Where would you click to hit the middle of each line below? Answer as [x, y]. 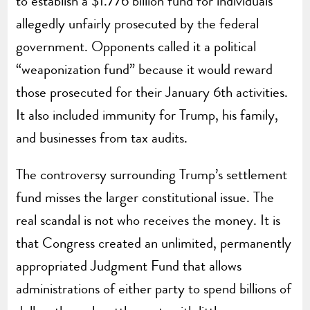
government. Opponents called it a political [136, 46]
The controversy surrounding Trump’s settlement [152, 174]
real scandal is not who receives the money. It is [148, 220]
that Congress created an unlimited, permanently [154, 243]
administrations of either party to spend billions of [154, 288]
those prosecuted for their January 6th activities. [152, 92]
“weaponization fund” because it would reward [145, 69]
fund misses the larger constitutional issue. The [145, 197]
